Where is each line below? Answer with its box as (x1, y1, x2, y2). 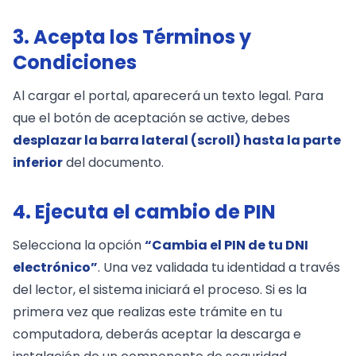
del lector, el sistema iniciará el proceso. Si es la (13, 280, 307, 299)
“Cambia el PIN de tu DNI (145, 235, 308, 254)
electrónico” (13, 257, 98, 277)
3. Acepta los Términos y (13, 23, 251, 50)
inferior (13, 153, 63, 172)
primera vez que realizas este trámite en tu (13, 302, 282, 321)
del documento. (63, 153, 164, 172)
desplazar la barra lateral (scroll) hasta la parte (13, 130, 341, 149)
